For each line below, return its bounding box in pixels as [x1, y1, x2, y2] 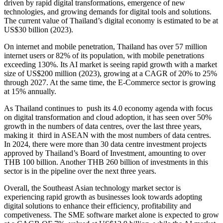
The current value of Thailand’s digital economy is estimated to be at [4, 16, 218, 25]
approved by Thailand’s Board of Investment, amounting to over [4, 148, 206, 157]
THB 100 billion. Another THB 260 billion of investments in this [4, 157, 208, 166]
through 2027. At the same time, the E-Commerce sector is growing [4, 78, 216, 87]
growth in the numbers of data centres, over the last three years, [4, 121, 202, 130]
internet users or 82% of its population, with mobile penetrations [4, 51, 204, 60]
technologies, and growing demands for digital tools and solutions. [4, 7, 212, 16]
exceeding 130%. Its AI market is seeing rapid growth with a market [4, 60, 217, 69]
